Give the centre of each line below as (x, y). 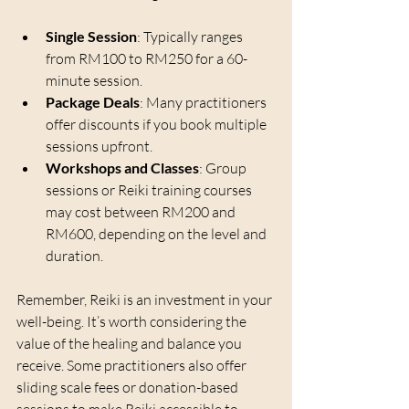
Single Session (91, 37)
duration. (74, 256)
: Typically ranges (191, 37)
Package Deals (93, 102)
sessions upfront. (99, 147)
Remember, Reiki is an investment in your (146, 300)
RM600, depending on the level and (157, 234)
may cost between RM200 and (142, 212)
